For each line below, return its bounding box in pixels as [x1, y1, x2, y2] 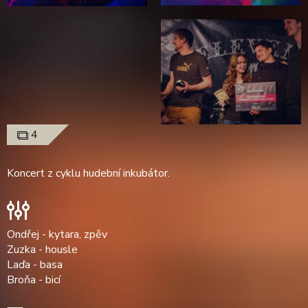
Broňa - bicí [7, 272, 60, 287]
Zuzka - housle [7, 241, 78, 257]
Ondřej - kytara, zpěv [7, 226, 107, 242]
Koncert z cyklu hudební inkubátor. [7, 166, 170, 181]
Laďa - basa [7, 256, 63, 272]
